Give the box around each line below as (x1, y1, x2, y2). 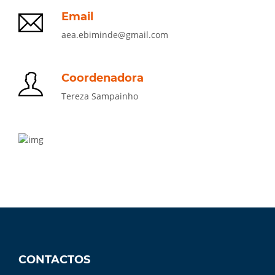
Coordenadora (61, 71, 144, 85)
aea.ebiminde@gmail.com (61, 29, 168, 41)
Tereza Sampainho (61, 90, 138, 102)
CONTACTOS (18, 253, 90, 266)
